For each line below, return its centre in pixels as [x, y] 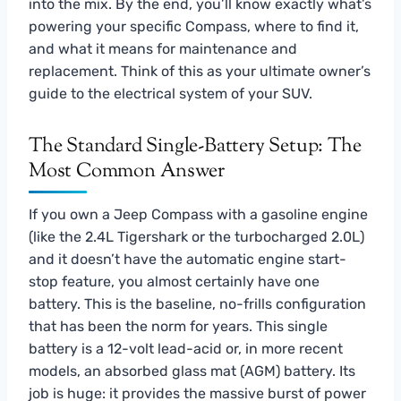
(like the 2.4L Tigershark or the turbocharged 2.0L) [196, 236]
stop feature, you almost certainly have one [174, 281]
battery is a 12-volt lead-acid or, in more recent [186, 348]
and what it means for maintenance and [163, 48]
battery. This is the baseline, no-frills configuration [197, 303]
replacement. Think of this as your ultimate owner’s [200, 71]
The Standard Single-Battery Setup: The [195, 146]
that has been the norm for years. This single [178, 326]
